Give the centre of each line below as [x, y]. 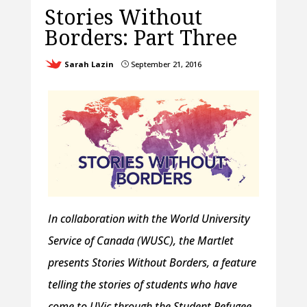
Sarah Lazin [89, 64]
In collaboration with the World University [149, 218]
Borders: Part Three [140, 38]
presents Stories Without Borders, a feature [152, 262]
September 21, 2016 [165, 64]
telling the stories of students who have [142, 284]
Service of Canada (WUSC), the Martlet [140, 240]
